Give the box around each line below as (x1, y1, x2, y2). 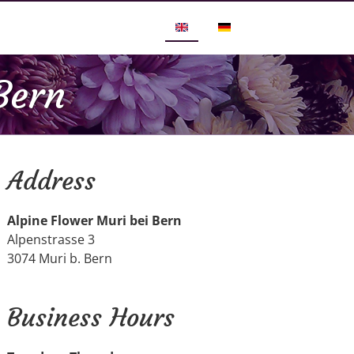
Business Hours (6, 302, 175, 334)
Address (6, 165, 96, 198)
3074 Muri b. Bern (6, 250, 112, 268)
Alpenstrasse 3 (6, 231, 95, 249)
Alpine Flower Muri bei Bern (6, 212, 182, 230)
